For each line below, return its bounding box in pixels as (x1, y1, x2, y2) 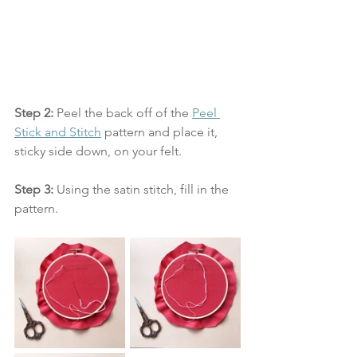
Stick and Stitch (14, 124, 101, 139)
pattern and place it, (101, 124, 221, 139)
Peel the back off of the (57, 105, 192, 120)
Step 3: (14, 182, 53, 197)
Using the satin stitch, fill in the (53, 182, 232, 197)
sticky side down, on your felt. (14, 143, 182, 159)
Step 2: (14, 105, 57, 120)
